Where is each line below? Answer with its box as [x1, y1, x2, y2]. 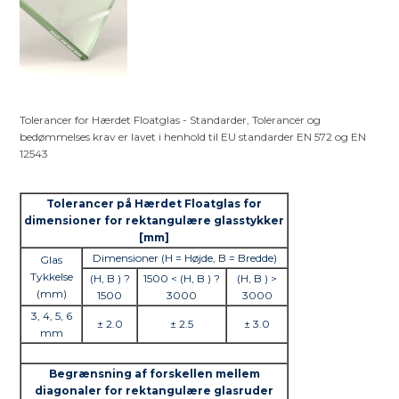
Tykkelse [29, 270, 73, 284]
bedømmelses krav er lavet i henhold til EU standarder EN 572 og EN [20, 130, 367, 144]
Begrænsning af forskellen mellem [48, 367, 260, 381]
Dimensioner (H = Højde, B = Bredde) [93, 251, 278, 265]
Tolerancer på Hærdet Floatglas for [46, 197, 263, 211]
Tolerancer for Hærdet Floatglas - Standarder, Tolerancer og [20, 113, 322, 127]
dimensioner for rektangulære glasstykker [24, 214, 285, 228]
